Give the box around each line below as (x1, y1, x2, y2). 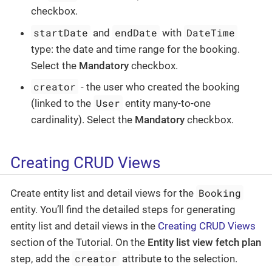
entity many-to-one (123, 97, 211, 110)
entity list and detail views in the (10, 219, 158, 232)
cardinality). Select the (31, 114, 135, 126)
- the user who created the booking (78, 81, 240, 93)
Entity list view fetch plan (148, 236, 261, 248)
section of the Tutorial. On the (10, 236, 148, 248)
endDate (115, 25, 158, 39)
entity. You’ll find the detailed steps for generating (10, 203, 236, 216)
